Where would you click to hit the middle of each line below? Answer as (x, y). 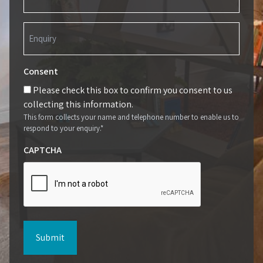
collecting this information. (78, 104)
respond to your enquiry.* (63, 129)
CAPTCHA (43, 150)
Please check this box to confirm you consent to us (133, 90)
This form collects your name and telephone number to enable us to (131, 117)
